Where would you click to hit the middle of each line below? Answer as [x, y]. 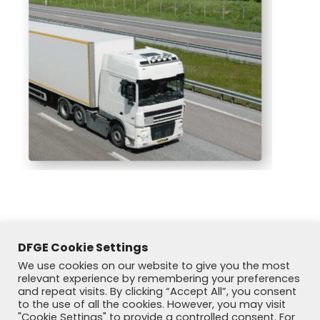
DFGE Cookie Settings [83, 247]
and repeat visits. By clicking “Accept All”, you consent [157, 291]
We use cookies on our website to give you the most [154, 266]
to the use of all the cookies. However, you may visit [152, 304]
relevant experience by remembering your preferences [159, 279]
